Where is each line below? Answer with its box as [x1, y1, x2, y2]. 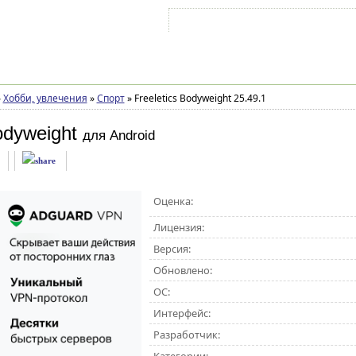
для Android [82, 128, 155, 143]
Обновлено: [153, 263, 212, 277]
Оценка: [153, 194, 193, 208]
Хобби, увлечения [2, 91, 87, 105]
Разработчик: [153, 327, 220, 342]
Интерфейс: [153, 306, 211, 320]
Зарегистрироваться [271, 18, 349, 28]
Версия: [153, 242, 191, 256]
